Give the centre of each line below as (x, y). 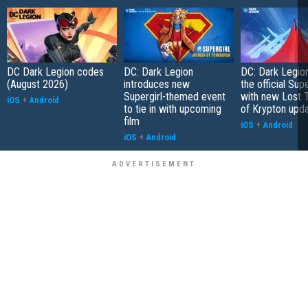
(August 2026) (37, 85)
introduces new (157, 85)
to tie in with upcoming (173, 109)
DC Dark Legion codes (55, 72)
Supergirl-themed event (175, 97)
